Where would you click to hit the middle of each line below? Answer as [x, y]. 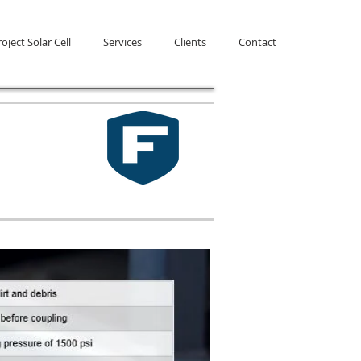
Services [122, 42]
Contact [257, 42]
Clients [190, 42]
